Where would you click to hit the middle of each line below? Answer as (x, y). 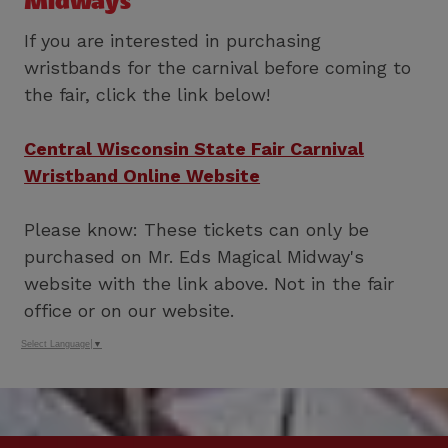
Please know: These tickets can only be (197, 229)
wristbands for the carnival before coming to (218, 67)
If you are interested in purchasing (173, 40)
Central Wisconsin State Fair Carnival (194, 148)
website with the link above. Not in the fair (209, 283)
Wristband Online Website (142, 175)
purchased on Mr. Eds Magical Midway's (194, 256)
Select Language (55, 343)
